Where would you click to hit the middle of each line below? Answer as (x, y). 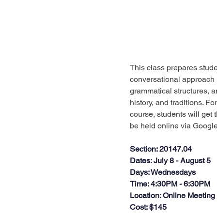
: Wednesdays (172, 172)
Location (145, 195)
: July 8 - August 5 (180, 161)
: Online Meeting (187, 195)
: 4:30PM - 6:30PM (179, 184)
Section (143, 149)
